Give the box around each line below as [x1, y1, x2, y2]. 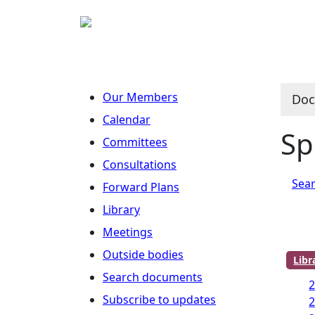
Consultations [103, 157, 176, 172]
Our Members [103, 89, 178, 105]
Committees [103, 134, 167, 150]
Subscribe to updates [103, 292, 216, 307]
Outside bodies [103, 247, 184, 262]
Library [103, 202, 140, 217]
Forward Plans [103, 179, 179, 195]
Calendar [103, 112, 150, 127]
